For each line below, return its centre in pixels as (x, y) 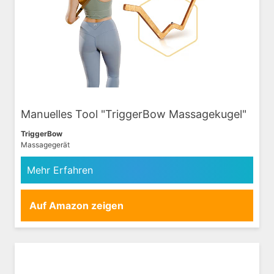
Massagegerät (45, 144)
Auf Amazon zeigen (76, 205)
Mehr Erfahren (60, 170)
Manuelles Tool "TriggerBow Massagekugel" (134, 114)
